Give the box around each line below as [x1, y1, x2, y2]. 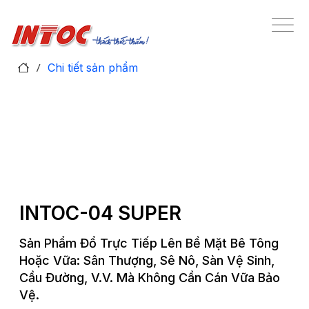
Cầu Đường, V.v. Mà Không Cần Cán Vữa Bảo [19, 270, 280, 286]
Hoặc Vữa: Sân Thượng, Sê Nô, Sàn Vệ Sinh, [19, 253, 275, 268]
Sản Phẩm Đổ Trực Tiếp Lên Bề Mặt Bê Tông [19, 236, 279, 251]
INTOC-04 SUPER [19, 201, 182, 226]
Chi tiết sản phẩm [47, 61, 138, 74]
